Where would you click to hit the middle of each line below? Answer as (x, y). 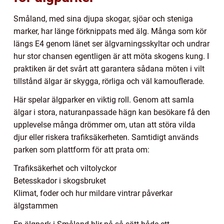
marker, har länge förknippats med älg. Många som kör (110, 31)
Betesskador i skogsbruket (60, 181)
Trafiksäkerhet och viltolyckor (65, 168)
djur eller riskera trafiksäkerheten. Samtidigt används (106, 137)
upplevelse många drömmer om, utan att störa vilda (104, 125)
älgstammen (36, 206)
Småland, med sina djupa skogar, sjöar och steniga (103, 19)
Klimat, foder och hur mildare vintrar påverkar (93, 193)
